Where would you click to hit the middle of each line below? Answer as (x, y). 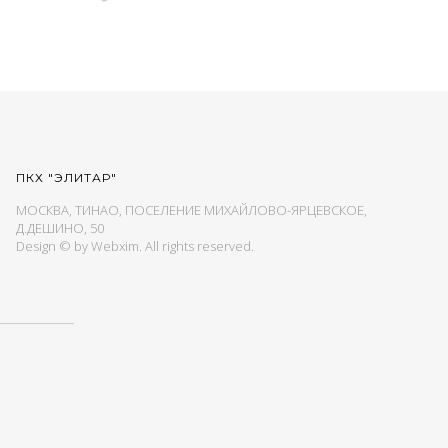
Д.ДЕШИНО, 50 (60, 228)
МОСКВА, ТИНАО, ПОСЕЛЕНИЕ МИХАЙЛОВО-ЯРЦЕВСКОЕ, (191, 210)
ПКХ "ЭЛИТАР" (66, 177)
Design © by (53, 246)
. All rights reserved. (196, 246)
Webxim (115, 246)
